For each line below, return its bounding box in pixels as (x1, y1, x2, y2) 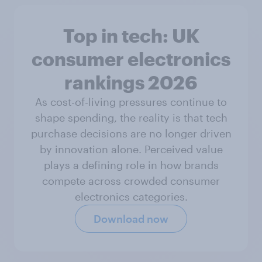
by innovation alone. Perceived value (39, 143, 223, 156)
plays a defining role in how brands (43, 158, 219, 171)
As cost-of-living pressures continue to (35, 95, 227, 108)
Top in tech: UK (63, 25, 199, 46)
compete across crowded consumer (42, 174, 220, 187)
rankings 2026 (64, 71, 198, 93)
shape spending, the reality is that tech (35, 111, 227, 124)
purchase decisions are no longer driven (30, 127, 232, 140)
